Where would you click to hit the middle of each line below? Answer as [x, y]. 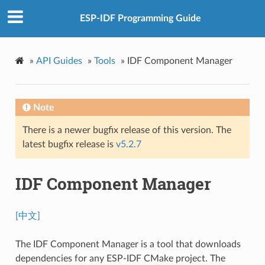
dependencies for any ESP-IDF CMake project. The [120, 258]
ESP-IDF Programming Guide [140, 19]
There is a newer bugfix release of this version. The [127, 130]
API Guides [59, 61]
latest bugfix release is [69, 144]
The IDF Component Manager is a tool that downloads [128, 244]
